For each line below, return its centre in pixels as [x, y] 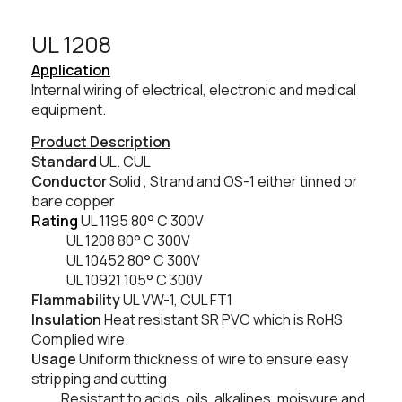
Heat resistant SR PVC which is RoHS [222, 320]
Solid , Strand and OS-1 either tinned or [232, 182]
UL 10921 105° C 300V [117, 280]
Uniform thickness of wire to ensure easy [212, 359]
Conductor [69, 182]
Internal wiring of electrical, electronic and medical [194, 90]
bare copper [73, 201]
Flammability [76, 300]
